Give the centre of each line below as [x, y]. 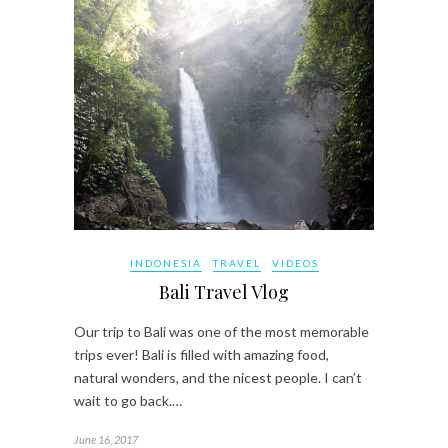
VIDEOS [295, 263]
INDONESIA [165, 263]
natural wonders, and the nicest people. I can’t [218, 378]
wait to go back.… [128, 401]
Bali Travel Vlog [224, 292]
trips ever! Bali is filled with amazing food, [201, 355]
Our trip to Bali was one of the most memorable [221, 332]
